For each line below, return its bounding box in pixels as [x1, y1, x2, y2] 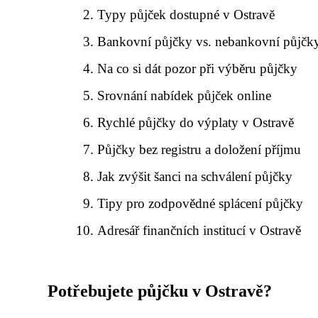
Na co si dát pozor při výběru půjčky [97, 61, 298, 76]
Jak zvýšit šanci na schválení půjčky [97, 169, 293, 184]
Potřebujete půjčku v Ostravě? [48, 282, 272, 300]
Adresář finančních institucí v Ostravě [97, 223, 302, 238]
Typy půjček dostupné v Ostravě [97, 7, 275, 22]
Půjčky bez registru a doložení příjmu [97, 142, 302, 157]
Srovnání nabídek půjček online [97, 88, 272, 103]
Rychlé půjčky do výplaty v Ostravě [97, 115, 295, 130]
